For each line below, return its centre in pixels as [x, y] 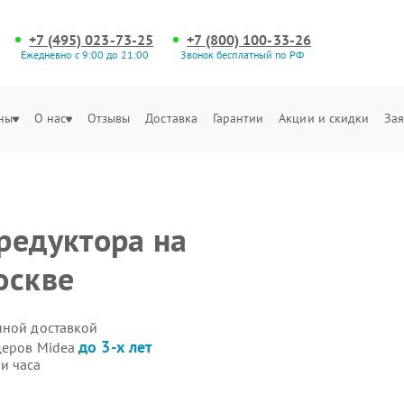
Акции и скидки [324, 118]
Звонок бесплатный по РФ [242, 55]
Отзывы [109, 118]
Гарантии [238, 118]
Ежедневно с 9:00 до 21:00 [85, 55]
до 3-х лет [116, 346]
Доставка [172, 118]
